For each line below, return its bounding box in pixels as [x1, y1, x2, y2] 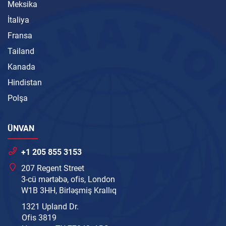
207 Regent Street [21, 163, 85, 174]
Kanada [8, 62, 35, 72]
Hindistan [8, 78, 42, 88]
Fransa [8, 31, 32, 41]
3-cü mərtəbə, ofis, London [21, 175, 116, 185]
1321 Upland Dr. [22, 202, 79, 212]
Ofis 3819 [22, 213, 56, 223]
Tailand [8, 46, 34, 56]
